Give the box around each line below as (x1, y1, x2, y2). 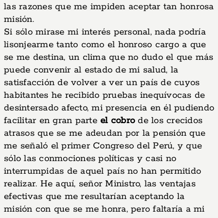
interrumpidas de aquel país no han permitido (4, 165, 201, 177)
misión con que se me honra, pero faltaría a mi (4, 203, 205, 215)
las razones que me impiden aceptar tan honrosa (4, 1, 214, 13)
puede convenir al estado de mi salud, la (4, 64, 178, 76)
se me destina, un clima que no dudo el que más (4, 52, 214, 63)
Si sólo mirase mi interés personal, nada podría (4, 26, 206, 38)
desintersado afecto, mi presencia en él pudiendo (4, 102, 214, 114)
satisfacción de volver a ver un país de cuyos (4, 77, 200, 89)
